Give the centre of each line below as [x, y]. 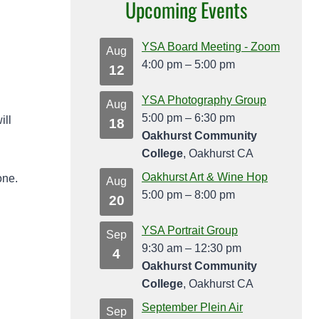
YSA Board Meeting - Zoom [211, 47]
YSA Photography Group [204, 100]
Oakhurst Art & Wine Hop [205, 177]
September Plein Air [192, 308]
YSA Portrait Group [190, 231]
